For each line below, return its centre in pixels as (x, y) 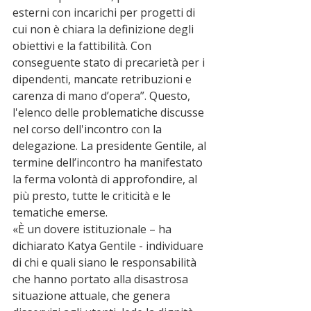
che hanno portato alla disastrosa (102, 279)
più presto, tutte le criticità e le (93, 196)
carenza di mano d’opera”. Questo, (103, 96)
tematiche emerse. (60, 213)
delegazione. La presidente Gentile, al (111, 146)
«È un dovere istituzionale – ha (93, 229)
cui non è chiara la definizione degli (104, 30)
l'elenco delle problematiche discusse (110, 113)
